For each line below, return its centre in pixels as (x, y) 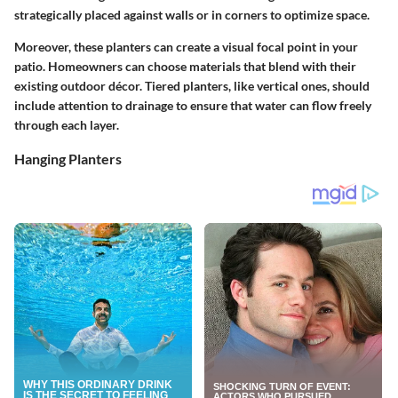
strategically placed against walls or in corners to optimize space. (192, 15)
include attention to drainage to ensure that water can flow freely (193, 106)
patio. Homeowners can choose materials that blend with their (185, 67)
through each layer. (67, 125)
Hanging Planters (68, 159)
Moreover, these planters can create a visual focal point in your (186, 47)
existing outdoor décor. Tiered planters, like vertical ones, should (192, 86)
